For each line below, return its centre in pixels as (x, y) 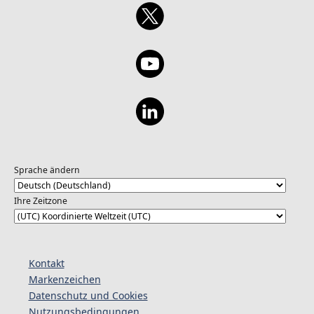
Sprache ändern (47, 170)
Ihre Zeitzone (40, 200)
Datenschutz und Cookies (88, 296)
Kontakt (46, 264)
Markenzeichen (64, 280)
